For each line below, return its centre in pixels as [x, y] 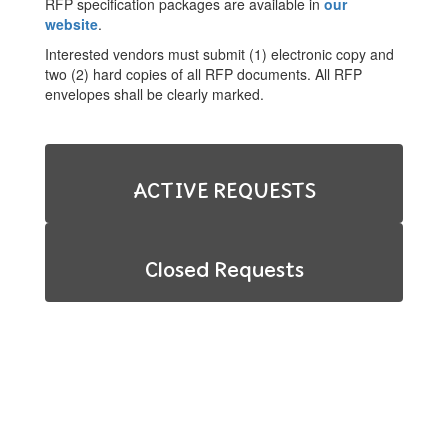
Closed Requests [224, 269]
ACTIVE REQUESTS [224, 190]
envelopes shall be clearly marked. [154, 94]
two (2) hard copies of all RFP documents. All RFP [203, 74]
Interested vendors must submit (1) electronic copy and [219, 54]
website [71, 24]
